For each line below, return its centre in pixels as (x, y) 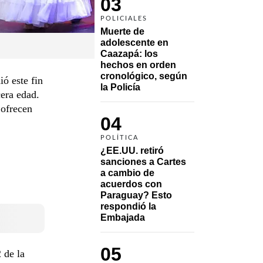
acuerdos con (131, 184)
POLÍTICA (119, 137)
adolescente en (134, 42)
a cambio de (127, 173)
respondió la (128, 206)
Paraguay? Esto (136, 195)
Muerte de (122, 31)
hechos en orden (138, 65)
